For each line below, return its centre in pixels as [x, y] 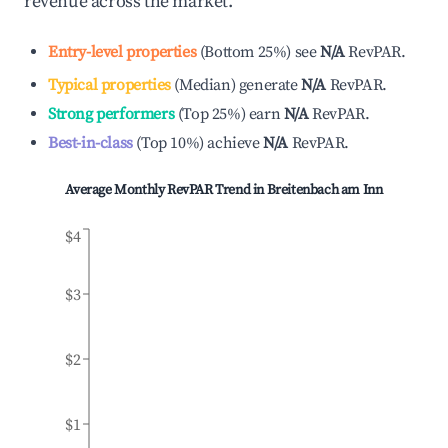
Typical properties [109, 85]
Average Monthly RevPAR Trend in [166, 190]
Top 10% [170, 143]
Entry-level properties [122, 52]
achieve [233, 143]
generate [268, 85]
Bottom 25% [245, 52]
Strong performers [111, 114]
